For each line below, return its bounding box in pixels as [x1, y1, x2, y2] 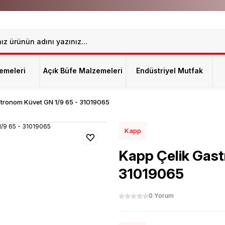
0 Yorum [149, 192, 174, 199]
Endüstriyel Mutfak [136, 66, 203, 75]
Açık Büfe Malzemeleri [43, 66, 123, 75]
